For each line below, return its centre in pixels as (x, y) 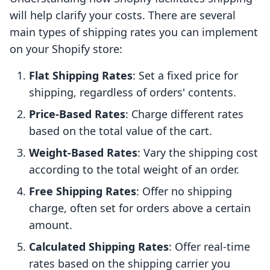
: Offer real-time (209, 247)
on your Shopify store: (66, 49)
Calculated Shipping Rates (99, 247)
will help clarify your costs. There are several (123, 15)
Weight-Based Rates (83, 153)
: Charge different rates (184, 114)
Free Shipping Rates (83, 191)
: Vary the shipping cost (198, 153)
